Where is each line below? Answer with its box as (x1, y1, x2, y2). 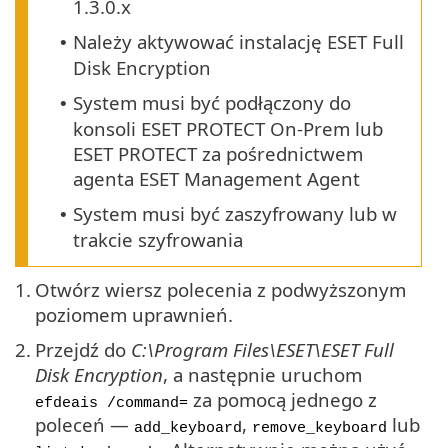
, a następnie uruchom (163, 362, 362, 388)
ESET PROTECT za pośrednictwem (73, 141, 363, 167)
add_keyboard (134, 420, 242, 437)
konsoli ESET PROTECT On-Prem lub (73, 116, 383, 142)
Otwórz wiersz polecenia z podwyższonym (35, 277, 406, 303)
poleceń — (35, 412, 134, 438)
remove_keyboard (252, 420, 387, 437)
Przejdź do (35, 337, 131, 363)
